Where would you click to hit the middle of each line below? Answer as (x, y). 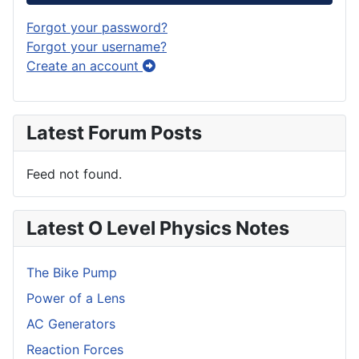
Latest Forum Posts (114, 132)
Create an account (85, 65)
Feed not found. (74, 173)
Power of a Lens (76, 298)
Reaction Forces (75, 349)
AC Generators (71, 323)
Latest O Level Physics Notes (158, 228)
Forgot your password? (97, 27)
